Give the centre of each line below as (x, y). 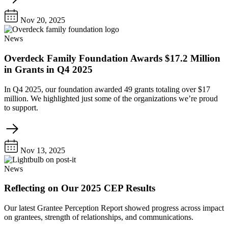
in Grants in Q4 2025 (48, 69)
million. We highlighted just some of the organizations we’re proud (111, 98)
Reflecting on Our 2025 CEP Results (80, 188)
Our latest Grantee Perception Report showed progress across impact (114, 208)
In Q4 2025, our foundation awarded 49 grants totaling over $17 (107, 89)
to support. (21, 107)
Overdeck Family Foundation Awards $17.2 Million (112, 58)
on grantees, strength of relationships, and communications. (99, 217)
